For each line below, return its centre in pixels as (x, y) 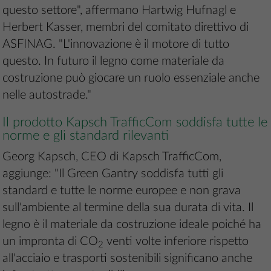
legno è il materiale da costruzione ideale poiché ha (132, 225)
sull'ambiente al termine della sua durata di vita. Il (128, 208)
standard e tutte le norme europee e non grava (122, 191)
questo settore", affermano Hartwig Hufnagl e (119, 11)
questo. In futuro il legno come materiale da (114, 61)
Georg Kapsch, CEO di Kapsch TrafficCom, (112, 157)
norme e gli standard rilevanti (86, 136)
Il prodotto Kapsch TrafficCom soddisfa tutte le (135, 122)
